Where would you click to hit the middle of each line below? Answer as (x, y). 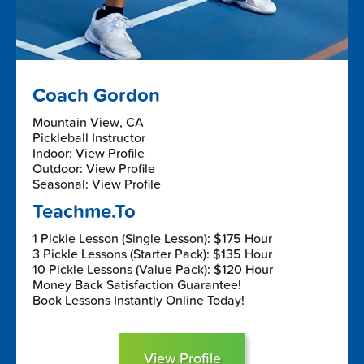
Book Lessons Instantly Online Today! (139, 300)
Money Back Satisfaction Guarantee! (137, 285)
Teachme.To (84, 211)
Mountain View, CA (88, 122)
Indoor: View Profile (89, 153)
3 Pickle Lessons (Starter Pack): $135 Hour (152, 254)
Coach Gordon (96, 95)
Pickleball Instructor (89, 138)
